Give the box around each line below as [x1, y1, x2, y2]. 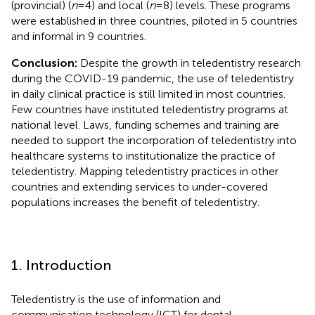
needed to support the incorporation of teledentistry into [11, 133, 297, 147]
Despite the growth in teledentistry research [80, 56, 301, 70]
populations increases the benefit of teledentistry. [11, 195, 259, 209]
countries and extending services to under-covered [11, 179, 268, 193]
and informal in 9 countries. [11, 29, 146, 43]
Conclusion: [11, 56, 80, 70]
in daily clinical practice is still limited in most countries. [11, 86, 285, 101]
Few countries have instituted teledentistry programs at [11, 102, 288, 116]
